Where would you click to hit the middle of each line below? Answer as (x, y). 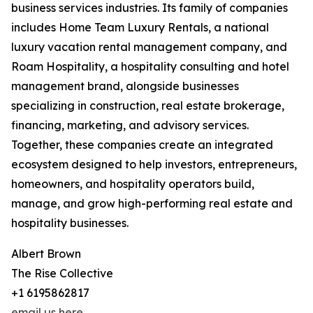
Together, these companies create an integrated (142, 145)
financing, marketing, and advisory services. (130, 125)
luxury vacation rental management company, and (149, 47)
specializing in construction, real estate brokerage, (148, 106)
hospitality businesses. (70, 223)
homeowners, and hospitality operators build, (133, 184)
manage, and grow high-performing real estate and (152, 204)
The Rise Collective (62, 274)
